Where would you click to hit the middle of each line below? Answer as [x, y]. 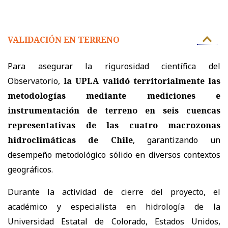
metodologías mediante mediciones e [114, 95]
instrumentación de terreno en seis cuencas [114, 110]
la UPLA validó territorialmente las [142, 81]
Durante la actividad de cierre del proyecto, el [114, 192]
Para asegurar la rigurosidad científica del [114, 66]
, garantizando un [176, 140]
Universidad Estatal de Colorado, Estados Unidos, [114, 221]
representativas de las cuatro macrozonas [114, 125]
